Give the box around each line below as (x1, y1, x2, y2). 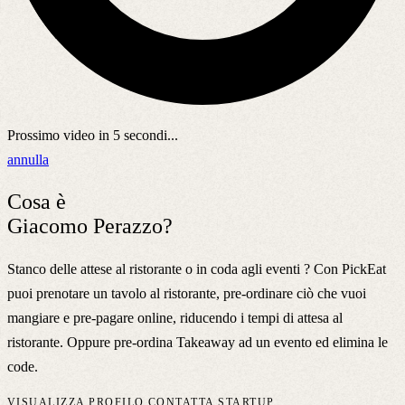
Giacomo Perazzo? (7, 213, 173, 238)
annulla (7, 151, 49, 167)
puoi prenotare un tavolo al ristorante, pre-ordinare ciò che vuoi (7, 285, 366, 301)
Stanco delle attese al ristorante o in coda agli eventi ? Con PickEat (7, 260, 386, 277)
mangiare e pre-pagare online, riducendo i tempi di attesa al (7, 309, 343, 325)
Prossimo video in (7, 127, 113, 143)
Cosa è (7, 189, 66, 213)
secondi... (120, 127, 178, 143)
